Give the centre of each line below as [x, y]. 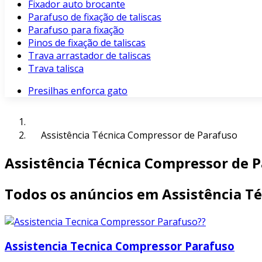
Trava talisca [56, 68]
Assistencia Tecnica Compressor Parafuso [120, 246]
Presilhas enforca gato [78, 91]
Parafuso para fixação [76, 30]
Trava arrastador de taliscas [89, 56]
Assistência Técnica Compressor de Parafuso [139, 135]
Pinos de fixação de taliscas [87, 43]
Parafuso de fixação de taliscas [95, 17]
